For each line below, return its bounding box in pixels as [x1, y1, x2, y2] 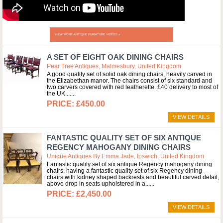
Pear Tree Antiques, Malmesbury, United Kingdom [47, 63, 181, 70]
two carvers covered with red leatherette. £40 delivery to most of [47, 84, 218, 91]
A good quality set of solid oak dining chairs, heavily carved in [47, 71, 212, 78]
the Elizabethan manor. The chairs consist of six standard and [47, 77, 212, 84]
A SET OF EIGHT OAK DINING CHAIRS [47, 53, 184, 61]
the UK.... [47, 90, 71, 97]
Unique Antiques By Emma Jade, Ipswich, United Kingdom [47, 153, 204, 160]
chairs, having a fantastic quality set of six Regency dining [47, 167, 202, 174]
